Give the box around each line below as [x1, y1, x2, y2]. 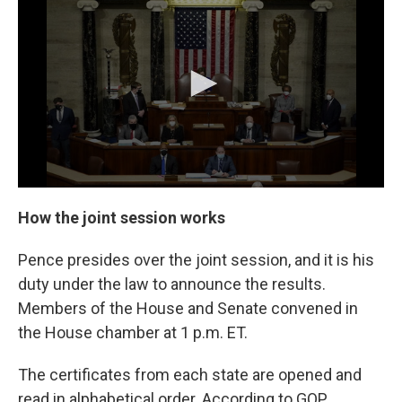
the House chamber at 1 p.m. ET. [18, 323, 248, 342]
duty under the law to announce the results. [18, 275, 326, 293]
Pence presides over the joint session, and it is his [18, 250, 374, 269]
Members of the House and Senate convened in [18, 299, 358, 318]
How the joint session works [18, 208, 225, 227]
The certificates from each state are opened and [18, 365, 362, 384]
